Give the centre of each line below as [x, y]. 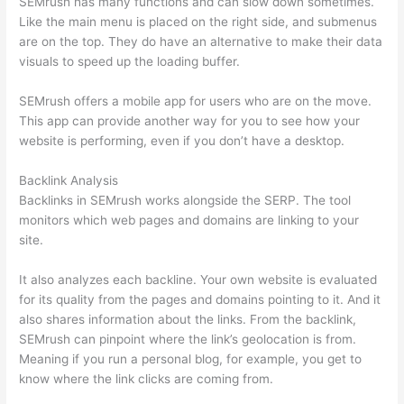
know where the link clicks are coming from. [147, 378]
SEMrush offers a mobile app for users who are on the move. [196, 101]
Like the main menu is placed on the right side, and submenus [198, 22]
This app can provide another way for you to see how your [190, 120]
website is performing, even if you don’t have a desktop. [182, 140]
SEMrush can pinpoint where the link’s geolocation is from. [188, 339]
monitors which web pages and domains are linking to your [189, 220]
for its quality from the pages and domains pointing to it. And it [200, 299]
